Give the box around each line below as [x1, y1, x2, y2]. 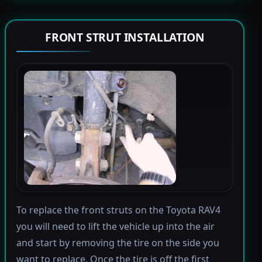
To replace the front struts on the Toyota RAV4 [16, 204, 220, 217]
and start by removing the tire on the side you [16, 236, 219, 250]
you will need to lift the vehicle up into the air [16, 220, 215, 233]
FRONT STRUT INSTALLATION [44, 29, 205, 46]
